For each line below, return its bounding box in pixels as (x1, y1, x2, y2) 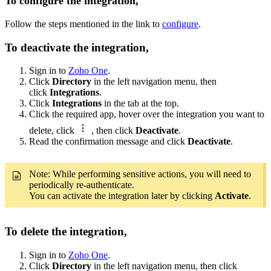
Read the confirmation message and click (29, 136, 188, 147)
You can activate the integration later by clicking (29, 191, 215, 201)
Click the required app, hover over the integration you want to (29, 109, 264, 120)
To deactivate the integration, (5, 41, 149, 54)
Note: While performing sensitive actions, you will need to (29, 169, 251, 180)
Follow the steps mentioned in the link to (5, 19, 162, 30)
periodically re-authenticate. (29, 180, 134, 191)
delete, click (29, 125, 77, 136)
